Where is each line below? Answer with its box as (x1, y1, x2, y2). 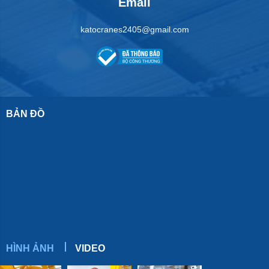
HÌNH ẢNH (6, 243, 54, 253)
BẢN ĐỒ (6, 108, 44, 119)
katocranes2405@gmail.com (80, 24, 189, 34)
